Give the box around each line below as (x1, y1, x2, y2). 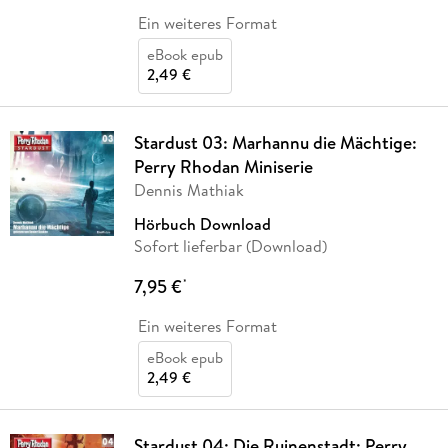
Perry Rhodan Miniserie (133, 154, 313, 180)
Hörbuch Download (133, 213, 271, 236)
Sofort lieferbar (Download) (133, 235, 327, 258)
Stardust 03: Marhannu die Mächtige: (133, 130, 417, 156)
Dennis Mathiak (133, 179, 244, 202)
